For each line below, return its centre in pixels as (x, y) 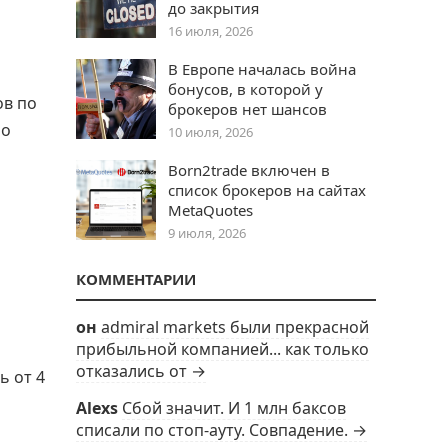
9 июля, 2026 (207, 233)
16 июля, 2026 (210, 31)
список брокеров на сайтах (267, 190)
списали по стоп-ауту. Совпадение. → (221, 430)
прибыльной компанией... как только (222, 349)
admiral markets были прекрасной (235, 327)
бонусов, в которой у (245, 89)
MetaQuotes (210, 210)
